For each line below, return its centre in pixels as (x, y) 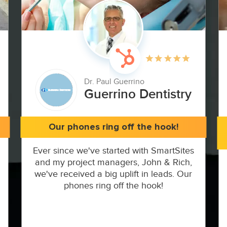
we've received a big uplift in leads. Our (113, 174)
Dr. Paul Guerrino (115, 82)
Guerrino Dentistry (138, 94)
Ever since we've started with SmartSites (113, 150)
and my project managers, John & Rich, (113, 162)
